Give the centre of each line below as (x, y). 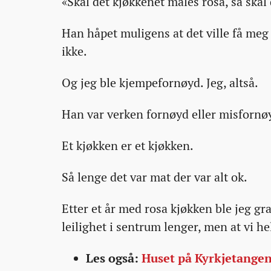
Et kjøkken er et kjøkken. (128, 146)
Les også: (114, 258)
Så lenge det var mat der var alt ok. (155, 177)
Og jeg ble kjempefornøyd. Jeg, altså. (160, 83)
